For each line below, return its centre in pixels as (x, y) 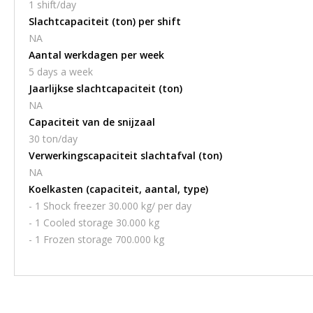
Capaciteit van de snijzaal (92, 122)
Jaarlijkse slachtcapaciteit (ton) (105, 88)
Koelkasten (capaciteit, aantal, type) (118, 189)
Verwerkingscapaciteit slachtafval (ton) (125, 155)
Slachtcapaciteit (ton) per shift (105, 21)
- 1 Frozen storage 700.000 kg (96, 239)
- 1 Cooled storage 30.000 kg (94, 223)
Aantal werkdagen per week (96, 55)
